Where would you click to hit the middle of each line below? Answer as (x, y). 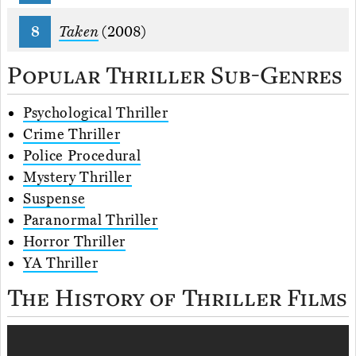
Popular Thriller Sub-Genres (175, 75)
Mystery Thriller (77, 178)
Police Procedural (82, 156)
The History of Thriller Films (177, 297)
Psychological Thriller (96, 113)
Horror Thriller (74, 242)
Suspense (54, 199)
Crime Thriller (72, 135)
